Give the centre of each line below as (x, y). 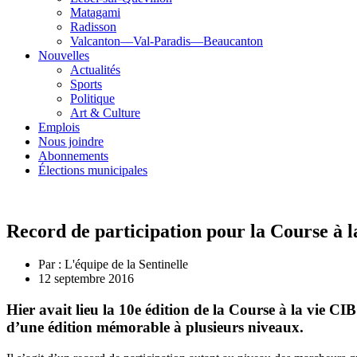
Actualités (95, 69)
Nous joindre (71, 141)
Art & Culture (105, 112)
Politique (92, 98)
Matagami (95, 12)
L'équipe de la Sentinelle (125, 265)
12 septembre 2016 (86, 279)
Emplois (59, 127)
